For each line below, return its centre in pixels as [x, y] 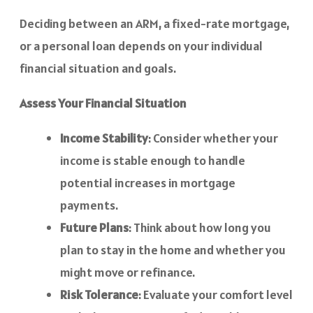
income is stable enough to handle [153, 161]
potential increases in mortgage [148, 183]
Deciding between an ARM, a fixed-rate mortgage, [154, 24]
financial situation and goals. [98, 68]
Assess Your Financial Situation [103, 103]
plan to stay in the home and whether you [173, 250]
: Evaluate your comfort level [216, 295]
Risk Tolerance [99, 295]
